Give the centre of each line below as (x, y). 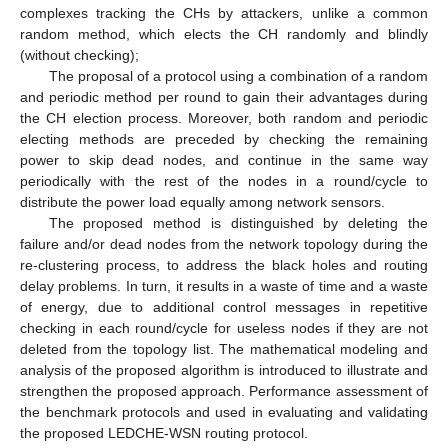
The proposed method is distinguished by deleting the (238, 222)
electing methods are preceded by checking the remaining (224, 138)
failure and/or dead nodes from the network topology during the (224, 243)
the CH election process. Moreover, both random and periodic (224, 117)
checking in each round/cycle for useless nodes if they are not (224, 327)
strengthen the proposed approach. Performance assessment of (224, 390)
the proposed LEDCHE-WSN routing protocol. (164, 432)
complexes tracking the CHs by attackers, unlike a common (224, 12)
